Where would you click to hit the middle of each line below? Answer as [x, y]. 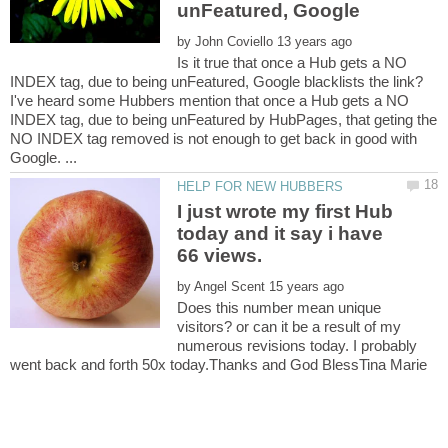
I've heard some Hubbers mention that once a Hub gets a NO [209, 100]
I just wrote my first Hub [285, 212]
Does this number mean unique [279, 308]
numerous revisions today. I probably [297, 346]
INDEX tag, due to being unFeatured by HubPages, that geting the [223, 119]
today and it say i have [280, 234]
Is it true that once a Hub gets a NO [292, 62]
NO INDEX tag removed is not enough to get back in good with [213, 138]
